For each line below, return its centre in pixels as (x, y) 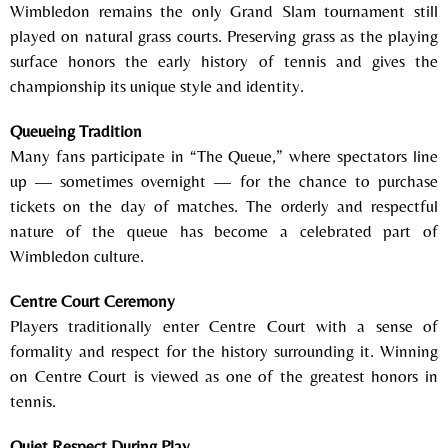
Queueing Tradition (76, 130)
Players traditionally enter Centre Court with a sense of (224, 325)
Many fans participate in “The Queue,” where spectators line (224, 155)
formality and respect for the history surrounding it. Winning (224, 350)
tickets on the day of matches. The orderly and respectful (224, 205)
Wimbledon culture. (77, 255)
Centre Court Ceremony (92, 300)
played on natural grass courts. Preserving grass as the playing (224, 35)
